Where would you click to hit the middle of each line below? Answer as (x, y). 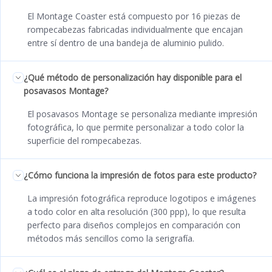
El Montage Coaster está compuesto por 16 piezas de (134, 16)
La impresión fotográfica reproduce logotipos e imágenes (142, 198)
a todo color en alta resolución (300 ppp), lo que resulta (137, 211)
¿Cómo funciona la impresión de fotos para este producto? (140, 175)
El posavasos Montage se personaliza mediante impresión (142, 114)
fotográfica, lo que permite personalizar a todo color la (136, 127)
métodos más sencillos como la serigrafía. (111, 238)
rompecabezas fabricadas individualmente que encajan (135, 29)
